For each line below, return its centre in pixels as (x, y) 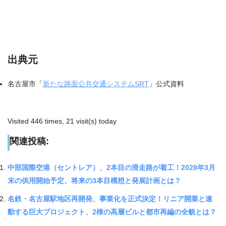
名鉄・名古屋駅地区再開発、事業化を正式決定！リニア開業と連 (110, 199)
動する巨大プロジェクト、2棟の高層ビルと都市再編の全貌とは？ (112, 212)
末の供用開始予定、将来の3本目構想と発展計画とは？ (94, 180)
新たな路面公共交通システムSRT (96, 83)
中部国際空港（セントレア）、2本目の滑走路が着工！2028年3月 (111, 167)
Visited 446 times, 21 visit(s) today (62, 121)
